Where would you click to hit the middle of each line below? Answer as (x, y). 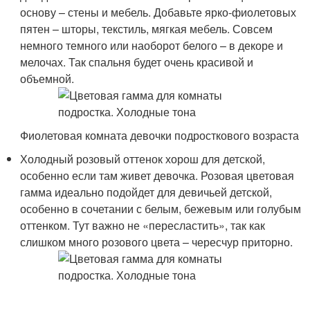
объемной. (47, 79)
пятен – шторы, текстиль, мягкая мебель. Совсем (147, 29)
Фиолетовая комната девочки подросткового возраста (160, 135)
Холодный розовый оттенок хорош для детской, (143, 159)
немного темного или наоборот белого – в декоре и (152, 45)
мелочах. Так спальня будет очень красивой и (137, 62)
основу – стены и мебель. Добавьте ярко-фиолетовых (158, 12)
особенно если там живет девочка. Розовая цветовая (157, 175)
